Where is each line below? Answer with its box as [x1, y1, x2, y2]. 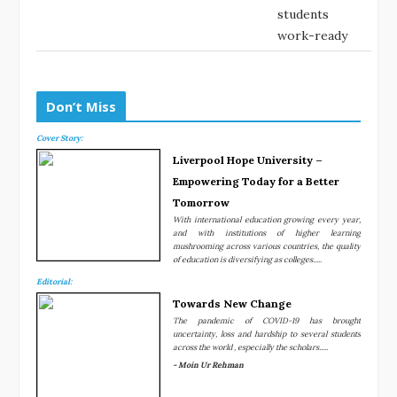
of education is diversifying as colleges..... [173, 253, 322, 264]
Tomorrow [173, 195, 230, 209]
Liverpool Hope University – [173, 152, 323, 167]
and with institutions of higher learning [173, 227, 361, 237]
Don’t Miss [46, 97, 116, 115]
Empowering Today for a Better [173, 174, 339, 188]
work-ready [277, 27, 347, 43]
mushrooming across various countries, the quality [173, 240, 361, 251]
